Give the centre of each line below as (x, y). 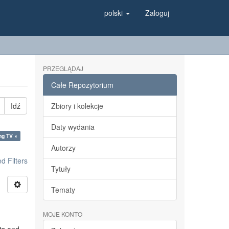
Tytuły (61, 169)
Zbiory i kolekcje (77, 106)
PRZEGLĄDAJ (63, 68)
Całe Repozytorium (82, 85)
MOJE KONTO (62, 214)
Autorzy (63, 148)
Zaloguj (157, 13)
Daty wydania (73, 127)
